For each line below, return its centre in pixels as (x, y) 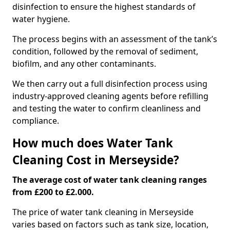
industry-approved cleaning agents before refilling (110, 96)
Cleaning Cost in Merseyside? (96, 160)
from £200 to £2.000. (54, 192)
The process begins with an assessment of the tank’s (115, 39)
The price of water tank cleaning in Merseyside (103, 212)
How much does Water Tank (93, 143)
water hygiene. (42, 19)
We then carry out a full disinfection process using (110, 84)
